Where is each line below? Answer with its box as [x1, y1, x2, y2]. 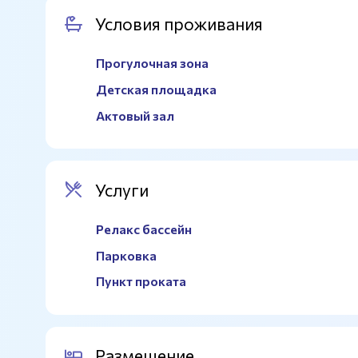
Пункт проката [96, 273, 186, 289]
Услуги [94, 179, 149, 200]
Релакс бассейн [96, 221, 192, 237]
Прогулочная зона [96, 55, 209, 71]
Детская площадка [96, 82, 217, 97]
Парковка [96, 247, 157, 263]
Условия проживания [94, 14, 263, 34]
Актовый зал [96, 107, 174, 123]
